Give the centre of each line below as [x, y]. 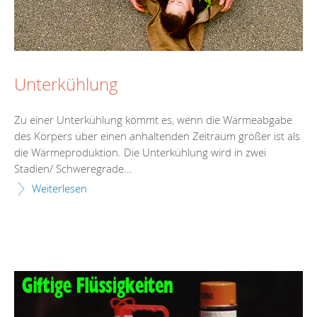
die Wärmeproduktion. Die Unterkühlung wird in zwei [140, 152]
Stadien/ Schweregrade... [73, 168]
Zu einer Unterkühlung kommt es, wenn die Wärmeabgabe [153, 119]
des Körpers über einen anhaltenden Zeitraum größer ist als [157, 136]
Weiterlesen [59, 188]
